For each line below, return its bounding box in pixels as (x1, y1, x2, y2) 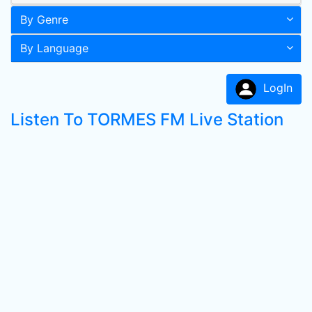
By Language (20, 41, 88, 55)
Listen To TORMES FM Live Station (10, 109, 283, 130)
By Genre (20, 13, 68, 26)
